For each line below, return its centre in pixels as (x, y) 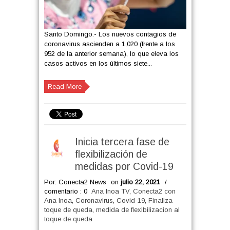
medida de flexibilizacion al (138, 210)
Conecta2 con (154, 191)
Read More (64, 87)
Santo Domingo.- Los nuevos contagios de (110, 34)
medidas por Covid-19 (124, 166)
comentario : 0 (65, 191)
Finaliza (160, 200)
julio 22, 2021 (140, 182)
